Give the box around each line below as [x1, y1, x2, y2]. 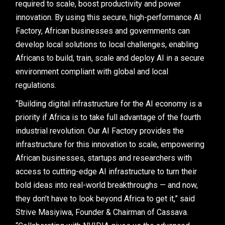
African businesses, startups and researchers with [16, 153, 192, 163]
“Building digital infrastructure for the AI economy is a [16, 99, 202, 108]
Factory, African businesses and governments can [16, 26, 190, 36]
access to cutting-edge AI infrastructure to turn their [16, 167, 197, 176]
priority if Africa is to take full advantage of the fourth [16, 113, 201, 122]
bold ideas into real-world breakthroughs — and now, [16, 180, 198, 190]
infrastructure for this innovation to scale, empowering [16, 140, 205, 149]
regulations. [16, 80, 57, 90]
